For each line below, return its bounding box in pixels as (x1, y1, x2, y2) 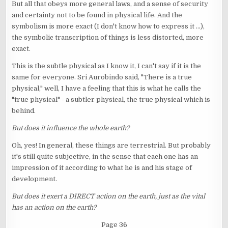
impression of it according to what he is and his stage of (12, 164, 192, 172)
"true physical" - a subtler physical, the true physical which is (12, 96, 211, 104)
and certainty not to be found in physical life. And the (12, 11, 183, 19)
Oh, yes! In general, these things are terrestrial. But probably (12, 141, 211, 150)
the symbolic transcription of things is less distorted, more (12, 34, 204, 42)
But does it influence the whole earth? (12, 124, 130, 132)
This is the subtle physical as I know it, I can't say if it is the (12, 62, 202, 70)
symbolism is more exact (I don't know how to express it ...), (12, 22, 205, 31)
